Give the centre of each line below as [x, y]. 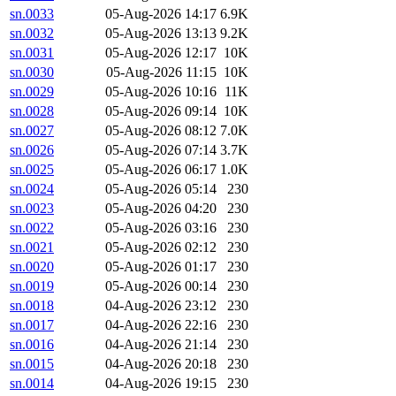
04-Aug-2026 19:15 [161, 384]
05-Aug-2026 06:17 [161, 170]
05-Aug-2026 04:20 [161, 209]
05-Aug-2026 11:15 [161, 72]
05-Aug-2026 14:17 [161, 14]
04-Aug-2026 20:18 [161, 364]
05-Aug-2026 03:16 [161, 228]
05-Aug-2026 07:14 [161, 150]
